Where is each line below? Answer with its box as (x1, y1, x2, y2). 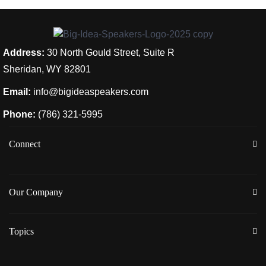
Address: (3, 47, 45, 58)
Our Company (9, 186, 63, 197)
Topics (9, 226, 34, 236)
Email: (3, 86, 31, 97)
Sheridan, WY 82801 (3, 64, 91, 74)
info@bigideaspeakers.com (33, 86, 148, 97)
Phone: (3, 109, 36, 119)
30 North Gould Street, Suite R (45, 47, 175, 58)
